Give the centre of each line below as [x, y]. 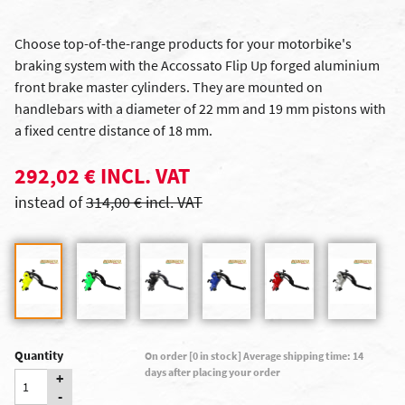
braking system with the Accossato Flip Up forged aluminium [197, 65]
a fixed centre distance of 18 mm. [113, 130]
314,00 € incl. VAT [144, 202]
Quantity [39, 355]
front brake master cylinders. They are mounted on [169, 87]
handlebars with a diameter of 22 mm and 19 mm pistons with [200, 108]
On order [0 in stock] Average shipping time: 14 [254, 356]
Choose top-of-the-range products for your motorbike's [183, 43]
